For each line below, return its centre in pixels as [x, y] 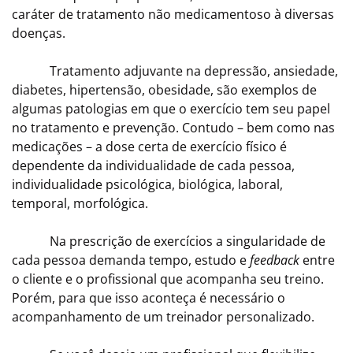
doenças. [39, 33]
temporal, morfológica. [80, 204]
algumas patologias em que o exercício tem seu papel [171, 109]
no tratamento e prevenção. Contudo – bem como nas [173, 128]
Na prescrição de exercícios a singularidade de [169, 242]
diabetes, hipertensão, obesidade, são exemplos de [164, 90]
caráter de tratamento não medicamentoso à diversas [173, 15]
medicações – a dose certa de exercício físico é [149, 147]
